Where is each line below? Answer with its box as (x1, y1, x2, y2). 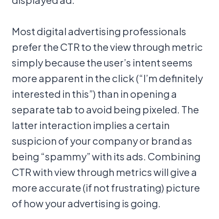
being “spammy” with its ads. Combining (12, 150, 200, 162)
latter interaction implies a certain (12, 119, 170, 131)
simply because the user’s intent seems (12, 56, 193, 68)
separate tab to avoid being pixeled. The (12, 103, 199, 115)
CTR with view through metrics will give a (12, 166, 197, 178)
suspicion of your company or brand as (12, 134, 192, 147)
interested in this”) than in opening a (12, 88, 177, 100)
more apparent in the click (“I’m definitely (12, 72, 203, 84)
